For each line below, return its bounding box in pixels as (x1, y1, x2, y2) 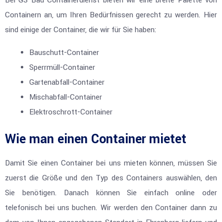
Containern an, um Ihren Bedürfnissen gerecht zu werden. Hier (5, 10, 217, 20)
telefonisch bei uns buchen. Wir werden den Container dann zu (5, 203, 217, 214)
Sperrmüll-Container (29, 62, 96, 73)
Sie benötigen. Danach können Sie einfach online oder (5, 188, 217, 199)
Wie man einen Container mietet (5, 130, 186, 149)
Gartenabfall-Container (29, 77, 105, 88)
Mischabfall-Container (29, 92, 103, 103)
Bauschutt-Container (29, 48, 100, 58)
